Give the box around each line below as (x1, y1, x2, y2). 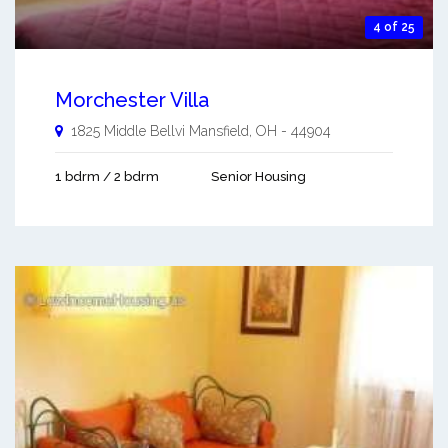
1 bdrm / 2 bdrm (55, 168, 159, 184)
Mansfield (189, 122, 249, 139)
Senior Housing (211, 168, 306, 184)
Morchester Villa (55, 87, 209, 112)
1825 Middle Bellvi (71, 122, 185, 139)
